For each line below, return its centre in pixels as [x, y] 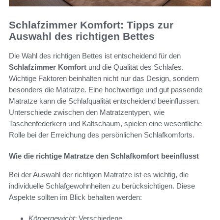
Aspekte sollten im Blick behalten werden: [75, 197]
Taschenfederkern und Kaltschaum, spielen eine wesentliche [105, 124]
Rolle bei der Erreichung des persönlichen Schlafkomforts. [102, 135]
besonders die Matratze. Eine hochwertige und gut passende [106, 90]
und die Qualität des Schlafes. [135, 67]
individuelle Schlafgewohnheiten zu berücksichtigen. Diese [102, 186]
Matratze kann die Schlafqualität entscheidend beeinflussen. [104, 101]
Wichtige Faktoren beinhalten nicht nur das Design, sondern [104, 79]
